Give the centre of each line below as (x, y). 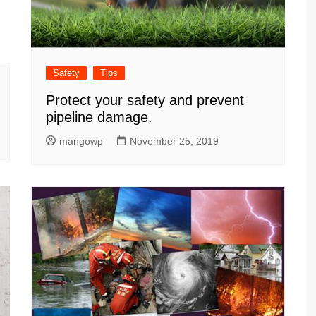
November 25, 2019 (174, 141)
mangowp (81, 141)
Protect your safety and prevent (145, 100)
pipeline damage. (99, 117)
